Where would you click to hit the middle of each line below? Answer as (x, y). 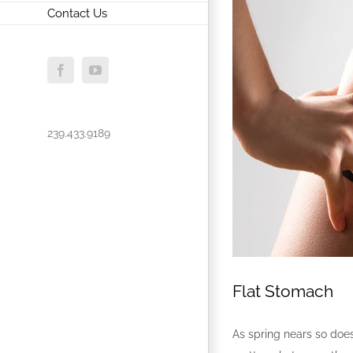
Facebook (84, 75)
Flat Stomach (283, 292)
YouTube (117, 75)
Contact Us (77, 13)
